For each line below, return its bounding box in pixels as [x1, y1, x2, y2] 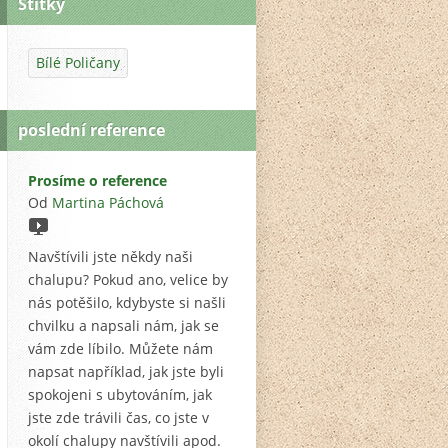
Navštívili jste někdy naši [28, 247, 193, 267]
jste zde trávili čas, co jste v [28, 408, 209, 428]
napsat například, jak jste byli [28, 362, 224, 382]
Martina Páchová [52, 193, 164, 213]
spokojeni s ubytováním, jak [28, 385, 212, 405]
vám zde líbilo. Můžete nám [28, 339, 213, 359]
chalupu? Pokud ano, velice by [28, 270, 228, 290]
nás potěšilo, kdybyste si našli [28, 293, 226, 313]
